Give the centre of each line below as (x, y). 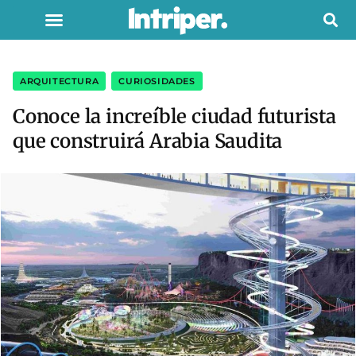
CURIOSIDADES (157, 81)
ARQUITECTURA (60, 81)
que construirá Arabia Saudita (148, 141)
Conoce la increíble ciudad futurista (174, 116)
